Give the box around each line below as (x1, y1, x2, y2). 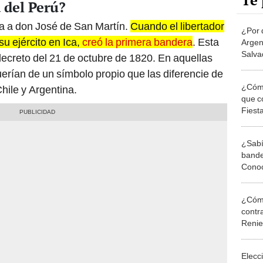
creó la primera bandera (82, 36, 193, 49)
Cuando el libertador (130, 20, 224, 33)
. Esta (193, 36, 219, 49)
